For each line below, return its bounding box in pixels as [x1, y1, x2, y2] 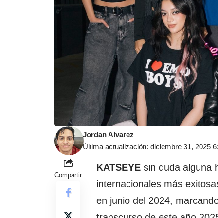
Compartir [54, 171, 82, 179]
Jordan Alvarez [83, 130, 134, 139]
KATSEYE [96, 162, 141, 173]
